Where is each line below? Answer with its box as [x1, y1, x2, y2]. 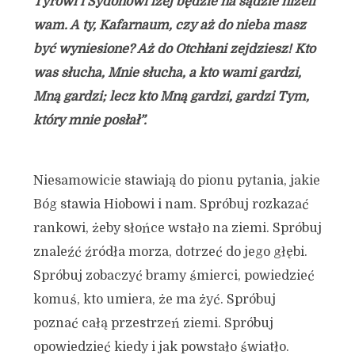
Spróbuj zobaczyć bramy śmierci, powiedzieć [32, 269, 315, 283]
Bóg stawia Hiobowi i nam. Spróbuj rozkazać [32, 197, 309, 212]
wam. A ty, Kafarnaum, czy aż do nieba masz [32, 18, 306, 32]
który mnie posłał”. [32, 113, 147, 128]
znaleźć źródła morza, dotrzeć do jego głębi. [32, 245, 307, 259]
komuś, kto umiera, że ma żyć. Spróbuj [32, 292, 276, 307]
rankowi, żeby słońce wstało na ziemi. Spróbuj [32, 221, 322, 235]
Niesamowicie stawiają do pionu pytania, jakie [32, 174, 320, 188]
